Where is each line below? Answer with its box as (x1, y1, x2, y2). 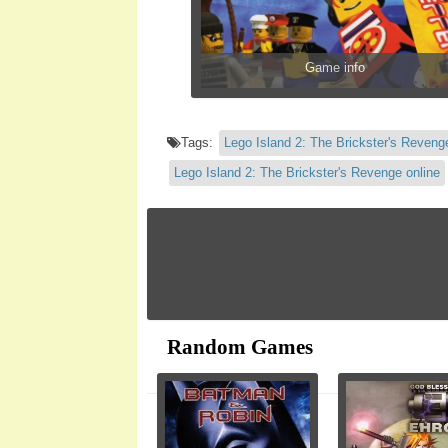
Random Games (167, 334, 313, 358)
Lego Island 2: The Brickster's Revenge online (174, 164, 440, 180)
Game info (305, 59, 365, 75)
